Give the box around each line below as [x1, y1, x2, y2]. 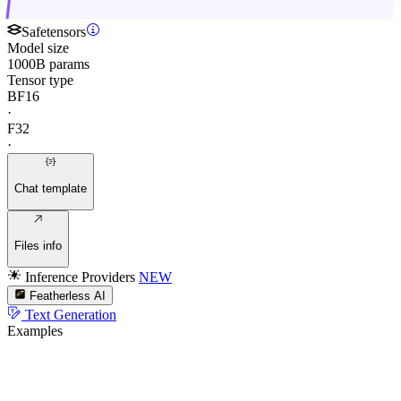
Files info [14, 239, 62, 253]
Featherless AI [30, 288, 107, 303]
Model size [7, 39, 69, 55]
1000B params [7, 55, 90, 72]
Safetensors [21, 23, 86, 39]
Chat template [14, 182, 87, 196]
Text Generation [25, 306, 116, 322]
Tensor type [7, 72, 73, 88]
